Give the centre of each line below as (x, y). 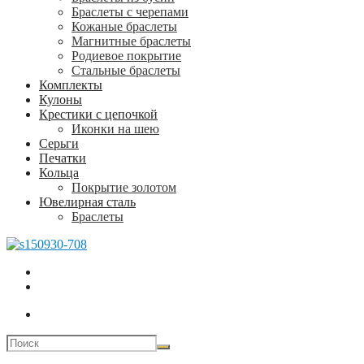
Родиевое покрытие (126, 56)
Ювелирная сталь (87, 202)
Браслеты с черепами (130, 12)
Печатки (63, 158)
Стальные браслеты (126, 70)
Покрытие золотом (124, 187)
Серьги (59, 143)
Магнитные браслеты (131, 41)
